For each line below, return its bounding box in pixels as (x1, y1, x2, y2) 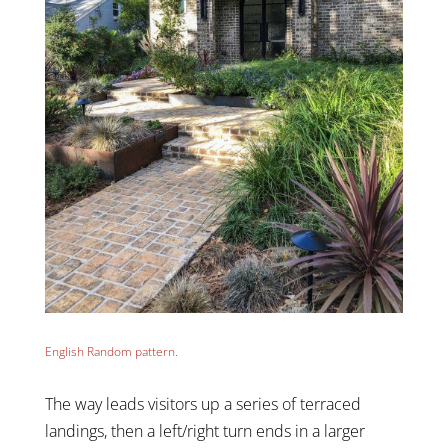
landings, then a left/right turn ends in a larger (44, 419, 365, 442)
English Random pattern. (44, 342, 178, 360)
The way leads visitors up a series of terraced (44, 392, 361, 415)
